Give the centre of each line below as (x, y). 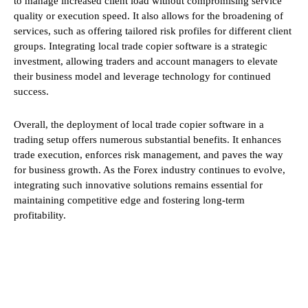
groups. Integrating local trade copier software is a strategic (141, 46)
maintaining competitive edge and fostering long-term (129, 200)
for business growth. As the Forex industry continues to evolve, (150, 170)
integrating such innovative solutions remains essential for (138, 185)
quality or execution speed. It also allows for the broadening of (148, 16)
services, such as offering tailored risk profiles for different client (153, 31)
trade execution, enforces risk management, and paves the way (148, 155)
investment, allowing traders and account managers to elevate (146, 62)
